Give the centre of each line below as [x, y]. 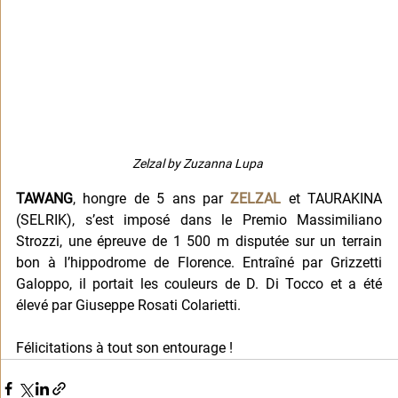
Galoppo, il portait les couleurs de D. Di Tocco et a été [199, 283]
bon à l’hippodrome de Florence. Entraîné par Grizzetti [199, 262]
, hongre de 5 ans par [152, 198]
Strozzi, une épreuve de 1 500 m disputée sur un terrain [199, 241]
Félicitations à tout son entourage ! [124, 347]
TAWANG [44, 198]
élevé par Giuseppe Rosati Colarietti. [128, 305]
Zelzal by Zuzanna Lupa [199, 163]
